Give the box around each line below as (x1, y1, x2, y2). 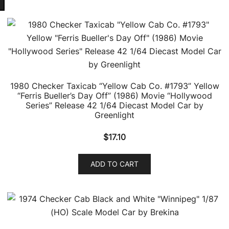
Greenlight (95, 110, 134, 120)
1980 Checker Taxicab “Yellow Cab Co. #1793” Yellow (10, 81, 219, 91)
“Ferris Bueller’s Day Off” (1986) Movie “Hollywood (17, 90, 212, 101)
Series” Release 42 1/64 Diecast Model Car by (26, 100, 203, 110)
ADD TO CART (90, 159, 139, 168)
